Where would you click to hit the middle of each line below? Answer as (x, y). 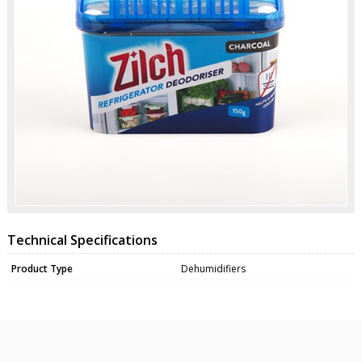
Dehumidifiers (213, 268)
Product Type (42, 268)
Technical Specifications (82, 240)
